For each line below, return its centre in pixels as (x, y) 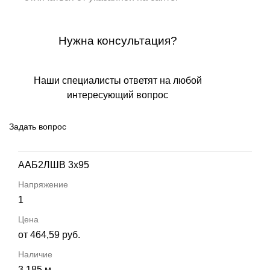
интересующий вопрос (118, 95)
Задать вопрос (38, 127)
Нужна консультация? (118, 41)
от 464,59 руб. (49, 235)
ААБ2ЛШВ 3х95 (54, 165)
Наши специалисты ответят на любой (118, 80)
